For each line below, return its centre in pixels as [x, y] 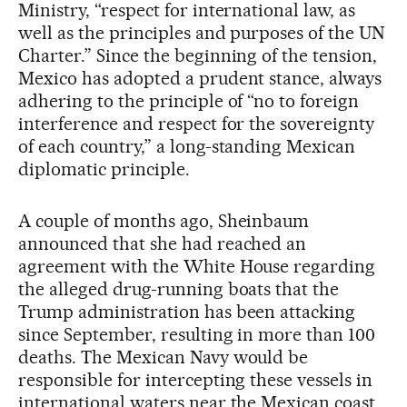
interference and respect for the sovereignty [197, 123]
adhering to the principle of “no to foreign [189, 100]
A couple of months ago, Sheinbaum [164, 220]
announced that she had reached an [163, 243]
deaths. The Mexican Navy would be [164, 357]
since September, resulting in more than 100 [197, 334]
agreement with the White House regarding [197, 266]
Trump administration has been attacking [187, 311]
